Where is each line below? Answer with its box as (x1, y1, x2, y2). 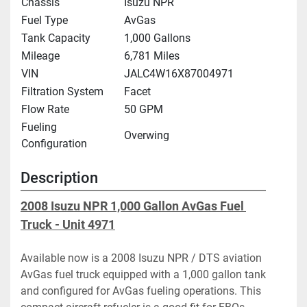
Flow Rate (21, 103, 69, 116)
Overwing (124, 129, 169, 143)
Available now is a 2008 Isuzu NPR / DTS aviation (21, 251, 262, 265)
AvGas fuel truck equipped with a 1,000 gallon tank (21, 268, 266, 282)
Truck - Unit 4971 (21, 217, 115, 232)
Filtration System (21, 85, 103, 99)
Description (21, 169, 98, 187)
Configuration (21, 137, 87, 151)
